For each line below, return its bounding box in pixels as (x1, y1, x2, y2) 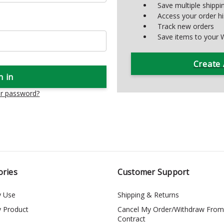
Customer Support (117, 166, 189, 177)
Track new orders (157, 21, 214, 31)
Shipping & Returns (117, 189, 179, 199)
